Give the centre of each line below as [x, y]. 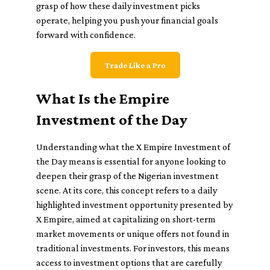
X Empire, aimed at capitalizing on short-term [126, 219]
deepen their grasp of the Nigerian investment [127, 176]
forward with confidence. [86, 35]
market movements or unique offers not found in [133, 234]
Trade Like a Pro [135, 65]
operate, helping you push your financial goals [127, 20]
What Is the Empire [103, 99]
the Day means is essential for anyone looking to [131, 161]
